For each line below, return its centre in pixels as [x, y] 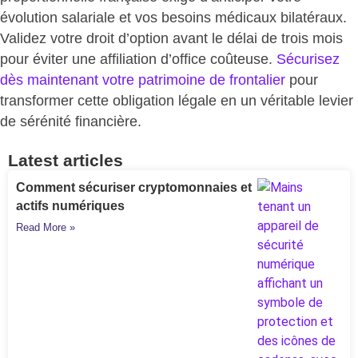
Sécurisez [308, 59]
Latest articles [66, 161]
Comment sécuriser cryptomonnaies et [134, 188]
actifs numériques [70, 206]
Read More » [46, 228]
